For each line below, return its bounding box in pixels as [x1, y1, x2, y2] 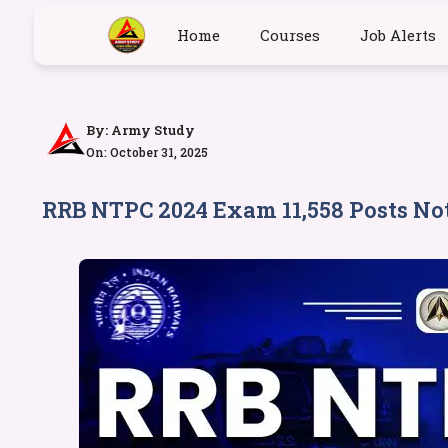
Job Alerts [359, 25, 436, 45]
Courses [259, 25, 320, 45]
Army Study [111, 121, 195, 139]
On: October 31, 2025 [86, 144, 208, 160]
